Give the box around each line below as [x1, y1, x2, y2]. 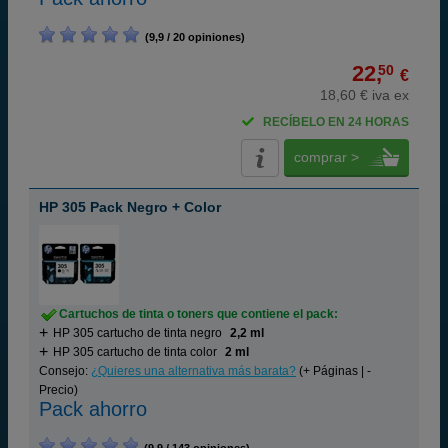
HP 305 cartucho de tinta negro [53, 326, 222, 340]
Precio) [39, 383, 78, 397]
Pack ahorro [39, 398, 147, 420]
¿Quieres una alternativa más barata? [91, 364, 296, 378]
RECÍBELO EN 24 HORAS [263, 115, 409, 129]
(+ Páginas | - [296, 364, 371, 378]
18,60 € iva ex [320, 87, 409, 103]
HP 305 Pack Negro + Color [39, 199, 221, 215]
